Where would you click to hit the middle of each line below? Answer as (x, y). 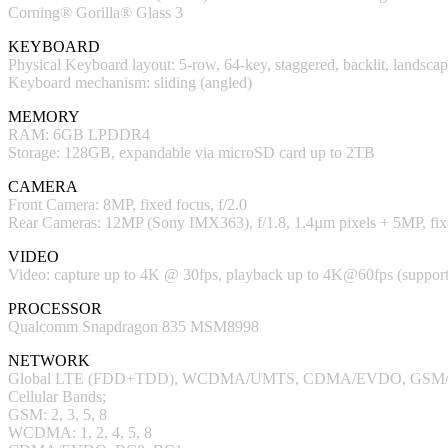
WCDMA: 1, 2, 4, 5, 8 (80, 432)
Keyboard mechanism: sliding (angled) (130, 82)
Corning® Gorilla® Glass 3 (95, 12)
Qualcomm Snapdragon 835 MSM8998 (133, 326)
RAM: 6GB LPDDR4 (79, 134)
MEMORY (44, 116)
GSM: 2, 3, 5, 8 (57, 414)
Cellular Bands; (57, 396)
